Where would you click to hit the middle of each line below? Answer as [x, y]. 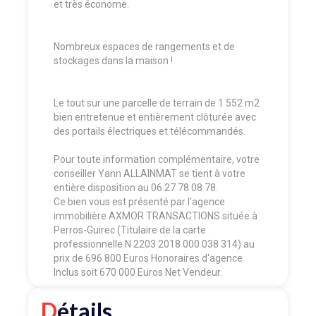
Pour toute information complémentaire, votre [157, 159]
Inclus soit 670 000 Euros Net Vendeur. [138, 272]
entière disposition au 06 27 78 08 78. [136, 187]
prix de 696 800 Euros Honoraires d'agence [148, 258]
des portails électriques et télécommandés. [151, 131]
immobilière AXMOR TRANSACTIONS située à [156, 215]
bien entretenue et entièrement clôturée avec [155, 117]
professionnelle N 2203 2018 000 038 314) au [154, 244]
